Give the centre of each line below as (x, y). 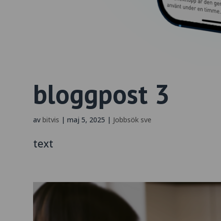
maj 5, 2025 (86, 119)
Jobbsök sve (132, 119)
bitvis (51, 119)
